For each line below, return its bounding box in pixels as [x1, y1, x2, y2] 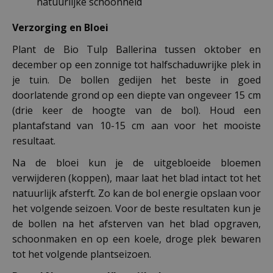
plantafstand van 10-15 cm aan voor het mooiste [12, 118, 261, 132]
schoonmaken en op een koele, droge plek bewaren [12, 232, 261, 246]
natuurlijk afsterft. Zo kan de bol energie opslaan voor [12, 186, 261, 200]
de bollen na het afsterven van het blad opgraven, [12, 216, 261, 230]
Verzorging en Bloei [12, 20, 108, 34]
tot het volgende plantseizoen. [12, 247, 151, 261]
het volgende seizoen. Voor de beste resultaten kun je [12, 201, 261, 215]
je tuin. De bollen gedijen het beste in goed [12, 73, 261, 87]
